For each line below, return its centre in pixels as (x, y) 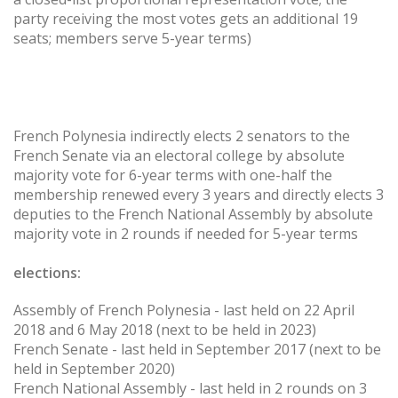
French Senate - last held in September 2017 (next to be (197, 349)
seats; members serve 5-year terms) (132, 39)
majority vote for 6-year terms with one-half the (173, 175)
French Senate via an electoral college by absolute (179, 156)
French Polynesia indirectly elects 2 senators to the (182, 136)
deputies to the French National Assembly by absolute (193, 215)
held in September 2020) (94, 368)
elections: (47, 273)
